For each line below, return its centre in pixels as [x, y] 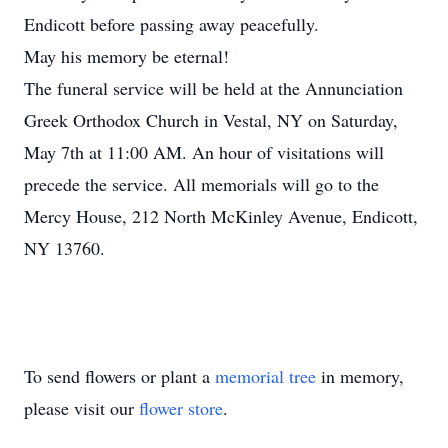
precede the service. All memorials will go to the [201, 184]
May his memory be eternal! [126, 56]
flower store [181, 408]
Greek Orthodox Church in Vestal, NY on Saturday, [211, 120]
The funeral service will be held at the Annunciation [213, 88]
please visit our [81, 408]
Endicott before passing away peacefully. [171, 24]
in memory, [360, 376]
